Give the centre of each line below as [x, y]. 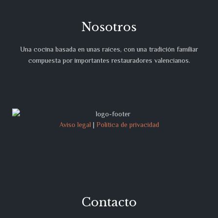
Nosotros [109, 27]
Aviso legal [75, 125]
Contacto [109, 202]
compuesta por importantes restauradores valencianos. [109, 61]
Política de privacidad [127, 125]
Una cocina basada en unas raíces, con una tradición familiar [109, 49]
